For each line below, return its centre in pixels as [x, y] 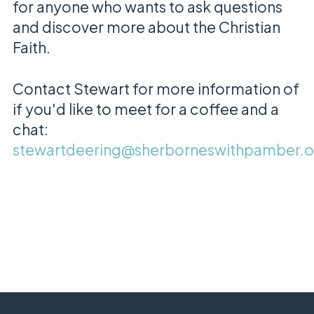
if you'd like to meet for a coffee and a [145, 109]
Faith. [33, 47]
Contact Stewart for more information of [156, 88]
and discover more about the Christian [146, 27]
